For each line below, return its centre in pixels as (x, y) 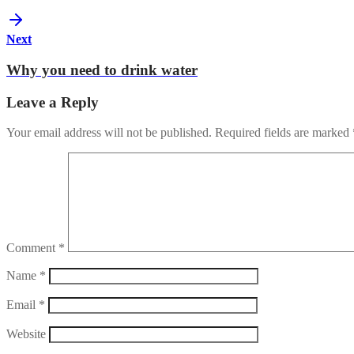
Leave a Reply (53, 102)
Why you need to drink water (102, 70)
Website (26, 334)
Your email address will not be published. (109, 133)
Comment (32, 248)
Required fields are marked (284, 133)
